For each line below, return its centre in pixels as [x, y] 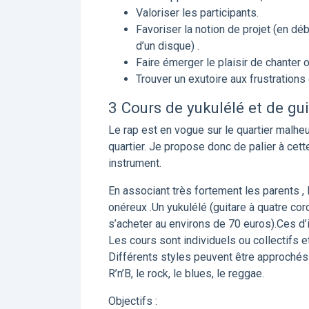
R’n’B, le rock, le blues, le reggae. [186, 273]
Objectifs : [133, 301]
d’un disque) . [168, 46]
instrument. [135, 163]
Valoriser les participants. [197, 13]
